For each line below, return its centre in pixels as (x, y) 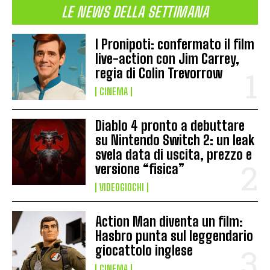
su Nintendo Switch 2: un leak (175, 140)
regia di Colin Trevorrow (159, 73)
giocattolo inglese (144, 250)
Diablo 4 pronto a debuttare (170, 125)
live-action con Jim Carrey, (168, 58)
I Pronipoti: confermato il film (175, 44)
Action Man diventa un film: (169, 221)
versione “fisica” (140, 169)
